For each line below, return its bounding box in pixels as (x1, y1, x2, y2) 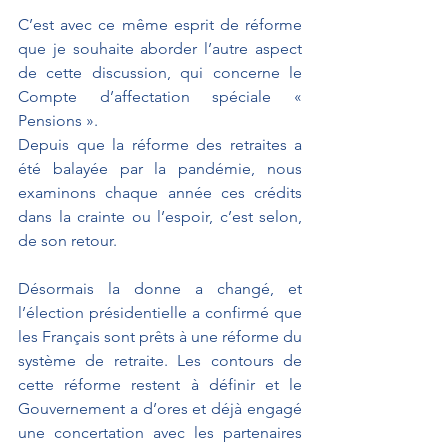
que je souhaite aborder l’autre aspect (18, 38, 302, 58)
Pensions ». (18, 110, 98, 130)
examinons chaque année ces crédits (18, 182, 302, 202)
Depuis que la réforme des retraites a (18, 134, 302, 154)
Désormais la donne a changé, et (18, 278, 302, 298)
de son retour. (18, 230, 117, 250)
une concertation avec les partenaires (18, 422, 302, 442)
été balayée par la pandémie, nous (18, 158, 302, 178)
